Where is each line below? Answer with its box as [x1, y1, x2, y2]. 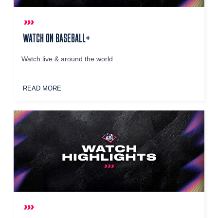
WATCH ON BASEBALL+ [23, 32, 91, 45]
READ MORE [23, 85, 62, 92]
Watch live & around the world [21, 55, 113, 63]
